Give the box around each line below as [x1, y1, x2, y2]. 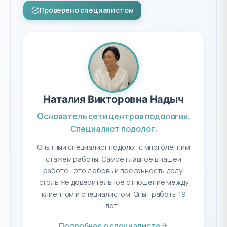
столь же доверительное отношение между [39, 177, 188, 187]
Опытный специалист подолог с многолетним [37, 142, 190, 152]
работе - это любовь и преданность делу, [43, 166, 184, 175]
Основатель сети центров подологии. [37, 110, 190, 122]
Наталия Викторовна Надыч [43, 92, 184, 106]
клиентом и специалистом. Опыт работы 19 [41, 189, 186, 199]
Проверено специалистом [40, 5, 134, 15]
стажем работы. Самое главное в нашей [46, 154, 181, 164]
